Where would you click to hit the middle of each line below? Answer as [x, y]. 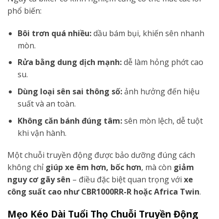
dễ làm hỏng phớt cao [162, 62]
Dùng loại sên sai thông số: [70, 91]
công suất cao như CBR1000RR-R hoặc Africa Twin [103, 192]
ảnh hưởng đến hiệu [161, 91]
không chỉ [26, 167]
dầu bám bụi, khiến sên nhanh [148, 33]
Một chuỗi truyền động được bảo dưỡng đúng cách [101, 155]
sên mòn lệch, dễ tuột [162, 120]
